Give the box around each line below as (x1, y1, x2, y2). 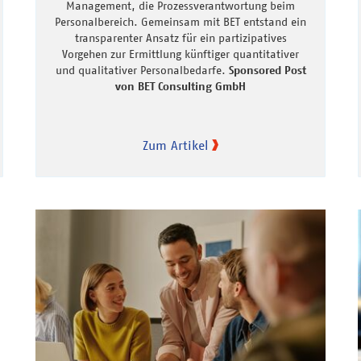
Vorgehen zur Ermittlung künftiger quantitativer (62, 47, 299, 62)
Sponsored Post (228, 63, 306, 78)
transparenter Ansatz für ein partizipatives (74, 31, 287, 46)
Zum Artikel (143, 137, 208, 154)
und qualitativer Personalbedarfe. (55, 63, 229, 78)
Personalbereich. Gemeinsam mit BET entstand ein (55, 15, 306, 30)
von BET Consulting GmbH (115, 79, 246, 94)
